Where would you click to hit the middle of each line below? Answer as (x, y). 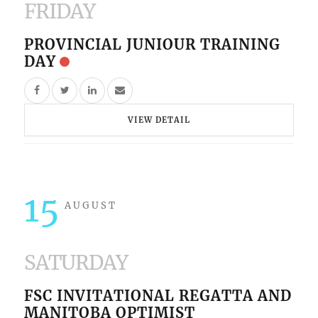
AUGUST (91, 205)
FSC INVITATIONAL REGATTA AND (158, 295)
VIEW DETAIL (159, 120)
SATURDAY (76, 262)
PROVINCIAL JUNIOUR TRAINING (153, 44)
